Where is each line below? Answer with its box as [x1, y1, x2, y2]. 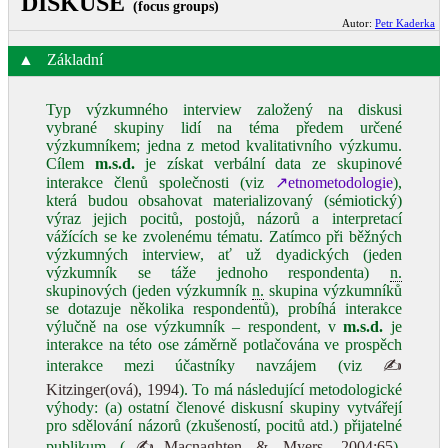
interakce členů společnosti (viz [46, 174, 275, 191]
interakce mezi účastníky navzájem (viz [46, 357, 383, 374]
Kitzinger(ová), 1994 [46, 381, 179, 398]
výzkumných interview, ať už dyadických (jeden [46, 246, 402, 263]
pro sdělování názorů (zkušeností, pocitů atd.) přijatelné [46, 417, 402, 434]
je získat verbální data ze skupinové [134, 155, 402, 172]
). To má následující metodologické [178, 381, 402, 398]
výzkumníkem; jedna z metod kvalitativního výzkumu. [46, 137, 402, 154]
